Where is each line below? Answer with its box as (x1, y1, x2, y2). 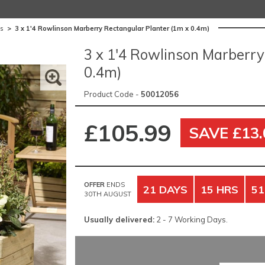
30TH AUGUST (83, 189, 131, 198)
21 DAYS (143, 182, 188, 196)
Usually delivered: (83, 214, 154, 224)
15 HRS (200, 182, 238, 196)
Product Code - (83, 89, 141, 99)
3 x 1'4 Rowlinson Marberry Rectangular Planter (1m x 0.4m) (15, 24, 209, 33)
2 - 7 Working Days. (154, 214, 228, 224)
